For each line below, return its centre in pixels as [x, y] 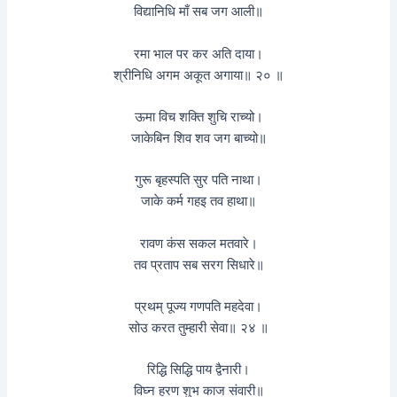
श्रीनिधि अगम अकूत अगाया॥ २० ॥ [198, 75]
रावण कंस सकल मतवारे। [198, 243]
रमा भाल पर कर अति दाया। [198, 54]
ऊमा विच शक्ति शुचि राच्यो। [198, 117]
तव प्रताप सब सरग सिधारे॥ [198, 265]
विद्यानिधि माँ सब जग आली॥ [198, 12]
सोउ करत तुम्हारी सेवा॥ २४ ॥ [198, 328]
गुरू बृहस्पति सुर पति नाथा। [198, 180]
